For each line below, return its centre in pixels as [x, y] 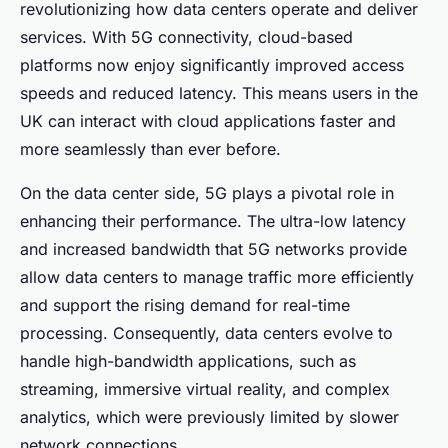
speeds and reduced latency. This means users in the [219, 92]
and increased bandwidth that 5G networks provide [213, 248]
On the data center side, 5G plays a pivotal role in [207, 192]
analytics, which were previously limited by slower [209, 416]
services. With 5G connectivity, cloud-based [186, 36]
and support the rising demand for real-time [185, 304]
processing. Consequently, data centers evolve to [206, 332]
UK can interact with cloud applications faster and [208, 120]
